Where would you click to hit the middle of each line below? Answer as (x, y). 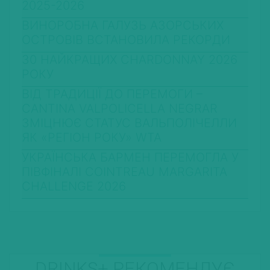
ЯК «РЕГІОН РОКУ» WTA (92, 138)
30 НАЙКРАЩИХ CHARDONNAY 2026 (130, 60)
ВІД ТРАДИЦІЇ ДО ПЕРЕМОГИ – (112, 94)
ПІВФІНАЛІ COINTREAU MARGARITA (124, 172)
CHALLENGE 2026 (74, 187)
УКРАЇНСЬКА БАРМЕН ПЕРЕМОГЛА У (130, 158)
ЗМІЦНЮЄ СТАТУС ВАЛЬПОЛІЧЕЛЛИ (129, 123)
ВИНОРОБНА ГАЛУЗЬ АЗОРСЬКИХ (123, 26)
